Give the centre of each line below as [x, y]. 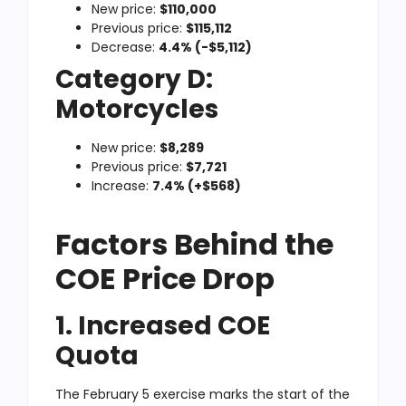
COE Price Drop [165, 278]
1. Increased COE [163, 325]
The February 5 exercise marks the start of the [203, 394]
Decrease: [125, 47]
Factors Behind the [194, 244]
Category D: [134, 79]
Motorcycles [137, 109]
